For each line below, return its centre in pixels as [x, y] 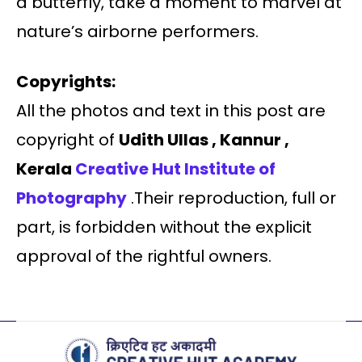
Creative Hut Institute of [175, 168]
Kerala [46, 168]
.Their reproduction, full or [232, 198]
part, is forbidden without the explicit [164, 227]
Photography [72, 198]
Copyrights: [66, 81]
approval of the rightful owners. [144, 256]
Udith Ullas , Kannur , [204, 139]
